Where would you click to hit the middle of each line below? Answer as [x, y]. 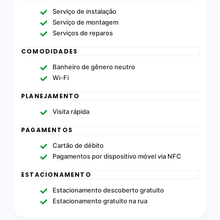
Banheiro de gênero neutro [94, 67]
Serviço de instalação [84, 11]
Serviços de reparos [83, 33]
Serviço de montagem [85, 22]
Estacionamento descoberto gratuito [108, 190]
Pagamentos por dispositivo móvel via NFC [117, 156]
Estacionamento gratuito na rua [100, 201]
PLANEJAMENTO [51, 96]
